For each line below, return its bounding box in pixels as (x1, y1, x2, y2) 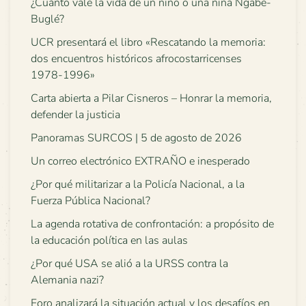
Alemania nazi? (31, 272, 104, 288)
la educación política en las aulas (31, 232, 188, 248)
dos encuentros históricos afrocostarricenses (31, 51, 242, 66)
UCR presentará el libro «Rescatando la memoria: (31, 34, 266, 50)
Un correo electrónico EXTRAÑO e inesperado (31, 153, 250, 169)
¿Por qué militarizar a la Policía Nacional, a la (31, 176, 245, 192)
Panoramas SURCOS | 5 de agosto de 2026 (31, 130, 242, 145)
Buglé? (31, 11, 64, 27)
